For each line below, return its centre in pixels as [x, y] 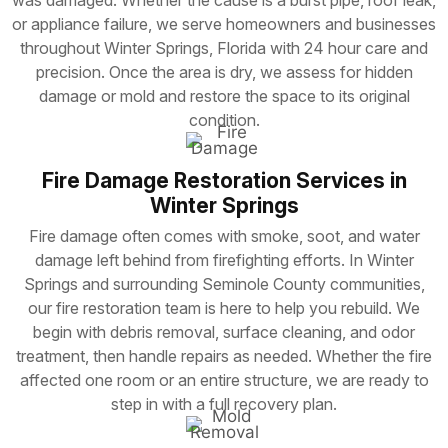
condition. [224, 119]
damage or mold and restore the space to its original [224, 95]
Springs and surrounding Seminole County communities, [224, 283]
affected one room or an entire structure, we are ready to [224, 379]
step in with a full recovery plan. [224, 403]
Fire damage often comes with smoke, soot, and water [224, 235]
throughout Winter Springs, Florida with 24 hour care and [224, 47]
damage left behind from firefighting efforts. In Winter [224, 259]
